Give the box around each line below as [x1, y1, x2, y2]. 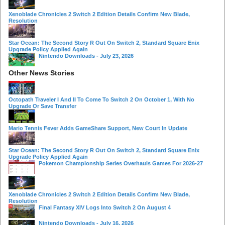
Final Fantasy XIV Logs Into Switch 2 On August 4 [39, 204, 171, 210]
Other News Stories [9, 68, 74, 77]
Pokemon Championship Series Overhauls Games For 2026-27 [39, 160, 203, 166]
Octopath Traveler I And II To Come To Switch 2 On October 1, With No [9, 96, 194, 102]
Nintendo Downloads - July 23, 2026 [39, 52, 134, 59]
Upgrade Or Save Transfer [9, 102, 76, 109]
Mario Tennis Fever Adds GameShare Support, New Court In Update [9, 125, 187, 131]
